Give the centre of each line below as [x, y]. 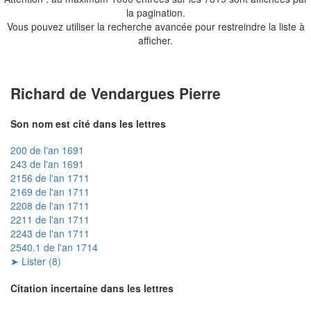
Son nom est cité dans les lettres [88, 123]
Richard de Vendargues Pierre [116, 93]
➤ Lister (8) [36, 261]
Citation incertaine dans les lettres [92, 288]
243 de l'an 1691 [47, 164]
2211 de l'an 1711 [50, 220]
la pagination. [155, 12]
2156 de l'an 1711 [50, 178]
